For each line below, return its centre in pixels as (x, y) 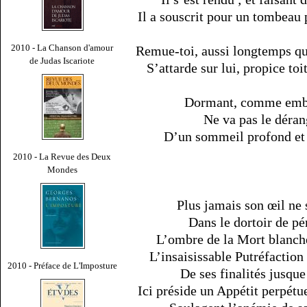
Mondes (62, 169)
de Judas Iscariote (62, 60)
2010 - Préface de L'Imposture (62, 265)
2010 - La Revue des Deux (62, 156)
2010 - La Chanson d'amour (62, 47)
